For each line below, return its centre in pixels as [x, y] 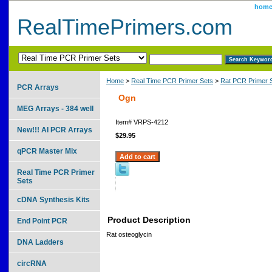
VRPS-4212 [151, 122]
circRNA [32, 263]
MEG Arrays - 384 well [55, 108]
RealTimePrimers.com [125, 27]
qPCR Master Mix [47, 151]
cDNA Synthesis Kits [53, 199]
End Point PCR [42, 221]
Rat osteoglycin [129, 234]
